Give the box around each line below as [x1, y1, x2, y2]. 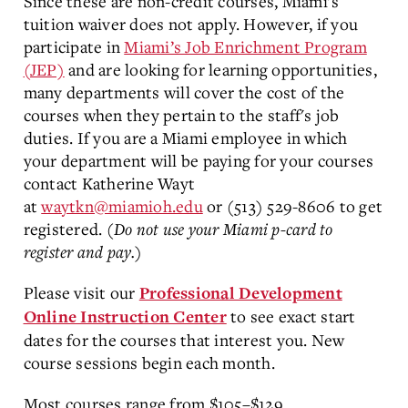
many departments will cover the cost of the [23, 81, 345, 103]
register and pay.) [23, 240, 142, 262]
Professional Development [138, 283, 342, 304]
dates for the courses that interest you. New [23, 329, 345, 351]
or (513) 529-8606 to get [207, 195, 382, 217]
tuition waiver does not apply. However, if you [23, 13, 358, 35]
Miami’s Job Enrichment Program [124, 36, 367, 57]
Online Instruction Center [23, 307, 227, 328]
